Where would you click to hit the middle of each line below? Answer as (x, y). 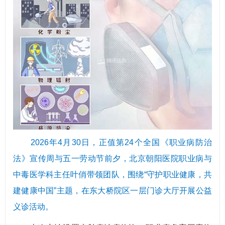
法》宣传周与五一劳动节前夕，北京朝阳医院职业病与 (113, 159)
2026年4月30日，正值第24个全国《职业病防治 (121, 143)
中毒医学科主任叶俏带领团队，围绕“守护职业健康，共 (113, 175)
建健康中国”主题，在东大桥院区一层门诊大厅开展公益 (113, 191)
